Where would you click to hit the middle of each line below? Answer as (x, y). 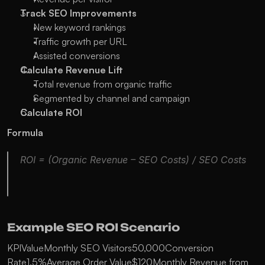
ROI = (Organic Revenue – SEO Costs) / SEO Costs (133, 160)
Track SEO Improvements (78, 13)
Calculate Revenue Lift (72, 70)
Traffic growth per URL (80, 41)
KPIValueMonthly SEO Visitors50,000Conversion (110, 248)
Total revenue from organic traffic (103, 84)
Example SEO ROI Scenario (93, 227)
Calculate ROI (51, 112)
